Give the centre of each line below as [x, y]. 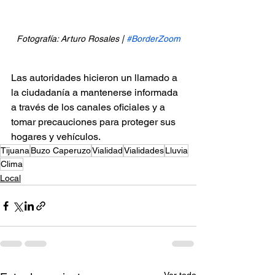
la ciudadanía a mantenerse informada [96, 92]
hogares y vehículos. [56, 137]
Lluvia [176, 150]
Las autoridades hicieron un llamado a [95, 78]
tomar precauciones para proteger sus [95, 122]
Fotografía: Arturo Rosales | [71, 39]
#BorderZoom [153, 39]
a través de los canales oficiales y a [89, 107]
